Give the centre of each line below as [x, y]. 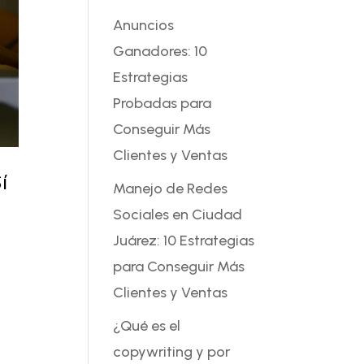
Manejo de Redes [171, 188]
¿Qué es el [147, 325]
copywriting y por [172, 351]
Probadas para [162, 103]
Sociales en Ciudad [178, 214]
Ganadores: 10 [160, 51]
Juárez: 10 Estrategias [184, 240]
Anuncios [144, 25]
